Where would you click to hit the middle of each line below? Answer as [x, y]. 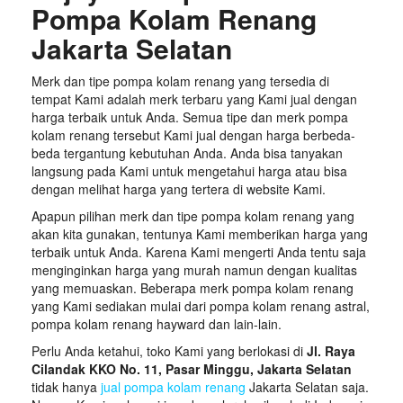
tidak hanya [66, 386]
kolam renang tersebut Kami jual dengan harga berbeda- [193, 134]
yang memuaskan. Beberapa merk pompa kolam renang [193, 287]
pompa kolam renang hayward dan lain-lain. [157, 323]
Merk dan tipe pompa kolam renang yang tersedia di [180, 81]
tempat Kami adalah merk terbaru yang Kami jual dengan [194, 99]
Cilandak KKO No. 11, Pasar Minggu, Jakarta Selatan [192, 368]
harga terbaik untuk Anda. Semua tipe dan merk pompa [190, 116]
